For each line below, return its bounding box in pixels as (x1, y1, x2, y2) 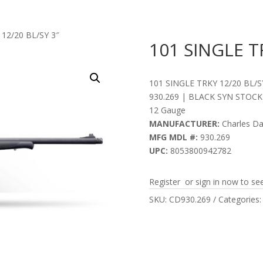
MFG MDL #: (149, 131, 198, 143)
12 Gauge (149, 104, 186, 116)
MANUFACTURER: (149, 117, 220, 129)
